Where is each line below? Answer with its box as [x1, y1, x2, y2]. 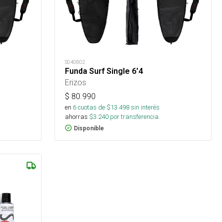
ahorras [65, 112, 88, 121]
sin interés [131, 103, 160, 111]
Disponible [74, 124, 105, 132]
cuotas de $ [76, 103, 111, 111]
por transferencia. [109, 112, 161, 121]
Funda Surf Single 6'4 [65, 66, 143, 76]
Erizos [65, 77, 87, 87]
